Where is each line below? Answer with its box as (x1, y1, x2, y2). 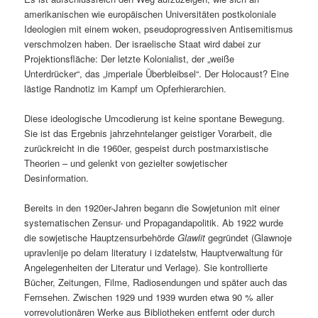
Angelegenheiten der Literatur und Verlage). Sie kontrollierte (24, 261, 268, 275)
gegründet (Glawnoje (205, 231, 292, 245)
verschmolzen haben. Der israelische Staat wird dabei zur (24, 37, 261, 51)
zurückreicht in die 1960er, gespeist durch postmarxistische (24, 141, 269, 155)
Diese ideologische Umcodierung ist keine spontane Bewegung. (24, 111, 285, 126)
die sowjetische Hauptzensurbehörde (24, 231, 178, 245)
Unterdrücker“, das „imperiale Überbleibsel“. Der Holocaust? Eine (24, 67, 290, 81)
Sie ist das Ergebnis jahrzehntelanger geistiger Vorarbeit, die (24, 126, 273, 141)
